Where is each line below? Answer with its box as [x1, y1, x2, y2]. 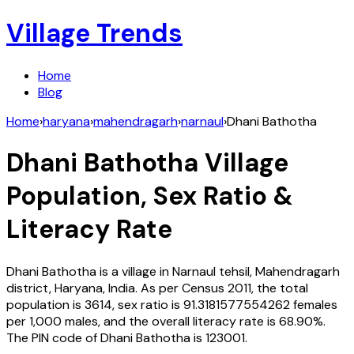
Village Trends [6, 17, 183, 51]
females [293, 296, 337, 313]
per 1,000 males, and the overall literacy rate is [6, 312, 276, 330]
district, [6, 279, 55, 296]
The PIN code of [6, 329, 100, 346]
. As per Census [135, 279, 224, 296]
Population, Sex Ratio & [6, 179, 293, 213]
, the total [251, 279, 308, 296]
